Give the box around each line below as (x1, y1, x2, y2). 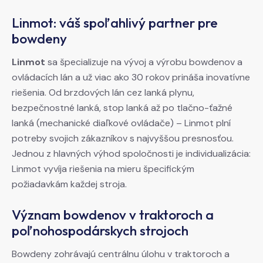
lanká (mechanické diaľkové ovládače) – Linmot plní (12, 117, 231, 130)
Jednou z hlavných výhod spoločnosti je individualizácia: (12, 147, 251, 160)
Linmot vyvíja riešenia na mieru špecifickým (12, 163, 194, 176)
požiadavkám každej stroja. (12, 178, 127, 191)
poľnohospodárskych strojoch (12, 222, 188, 240)
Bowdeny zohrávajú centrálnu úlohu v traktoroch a (12, 248, 230, 261)
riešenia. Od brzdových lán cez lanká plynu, (12, 86, 194, 99)
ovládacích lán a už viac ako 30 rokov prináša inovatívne (12, 71, 250, 84)
